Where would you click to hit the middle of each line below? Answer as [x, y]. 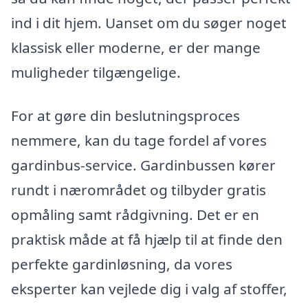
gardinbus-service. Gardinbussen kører [143, 165]
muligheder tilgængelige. [96, 72]
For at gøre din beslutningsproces [125, 116]
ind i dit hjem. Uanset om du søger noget [149, 22]
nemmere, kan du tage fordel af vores [139, 141]
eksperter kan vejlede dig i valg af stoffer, [149, 289]
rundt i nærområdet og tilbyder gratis [139, 190]
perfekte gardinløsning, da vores [122, 264]
